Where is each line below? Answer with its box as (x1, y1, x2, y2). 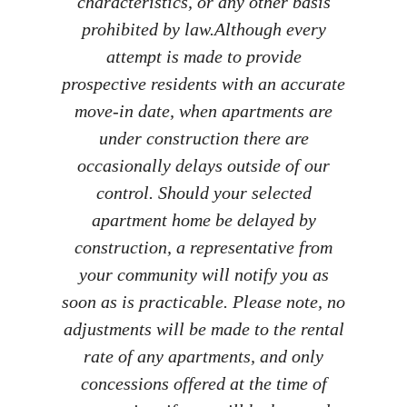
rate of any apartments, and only (84, 346, 323, 367)
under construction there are (98, 128, 309, 149)
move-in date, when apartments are (74, 101, 333, 122)
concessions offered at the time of (80, 373, 327, 394)
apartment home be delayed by (91, 210, 316, 231)
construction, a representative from (74, 237, 333, 258)
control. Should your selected (95, 183, 312, 203)
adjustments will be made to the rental (63, 319, 344, 340)
